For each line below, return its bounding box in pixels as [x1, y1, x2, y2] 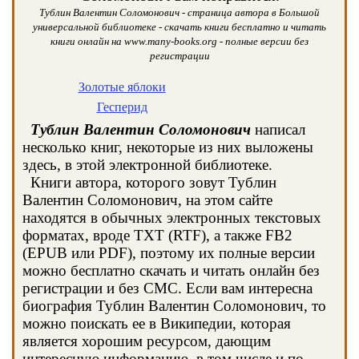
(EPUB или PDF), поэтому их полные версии [22, 244, 315, 261]
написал [251, 121, 305, 138]
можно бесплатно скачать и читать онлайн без [22, 262, 320, 279]
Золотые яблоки [78, 80, 166, 94]
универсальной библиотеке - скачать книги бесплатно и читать [33, 21, 326, 33]
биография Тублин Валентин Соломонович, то [22, 297, 326, 314]
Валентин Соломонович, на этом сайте [22, 192, 272, 208]
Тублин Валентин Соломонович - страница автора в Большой [39, 6, 320, 18]
